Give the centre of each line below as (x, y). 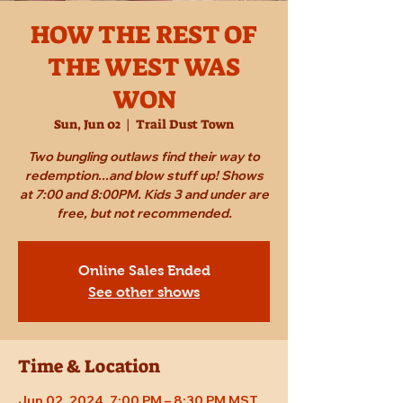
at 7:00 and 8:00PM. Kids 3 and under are (144, 195)
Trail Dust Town (185, 125)
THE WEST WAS (144, 67)
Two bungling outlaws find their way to (144, 157)
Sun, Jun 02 (87, 125)
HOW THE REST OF (144, 35)
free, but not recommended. (144, 214)
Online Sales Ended (144, 271)
